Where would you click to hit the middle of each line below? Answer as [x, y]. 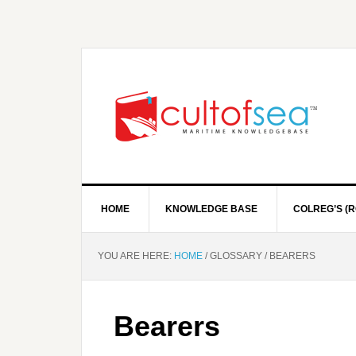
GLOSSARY [236, 256]
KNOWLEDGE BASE [211, 209]
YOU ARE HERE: [136, 256]
